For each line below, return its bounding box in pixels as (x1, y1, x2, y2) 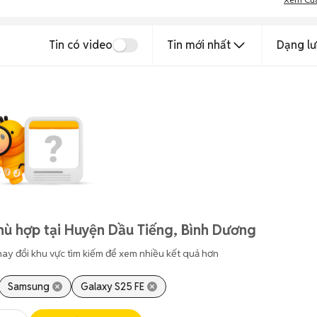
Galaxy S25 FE (80, 280, 144, 293)
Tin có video (49, 38, 113, 52)
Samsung (7, 280, 50, 293)
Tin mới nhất (167, 38, 231, 52)
